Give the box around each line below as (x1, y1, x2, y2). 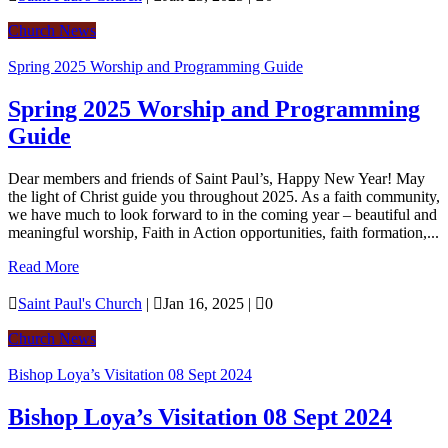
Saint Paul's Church (18, 294, 142, 312)
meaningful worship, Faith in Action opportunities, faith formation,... (8, 223, 439, 241)
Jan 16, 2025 (163, 294, 244, 312)
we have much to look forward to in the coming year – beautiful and (8, 205, 437, 223)
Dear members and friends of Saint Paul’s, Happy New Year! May (8, 169, 425, 187)
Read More (8, 257, 79, 275)
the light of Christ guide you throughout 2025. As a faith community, (8, 187, 440, 205)
